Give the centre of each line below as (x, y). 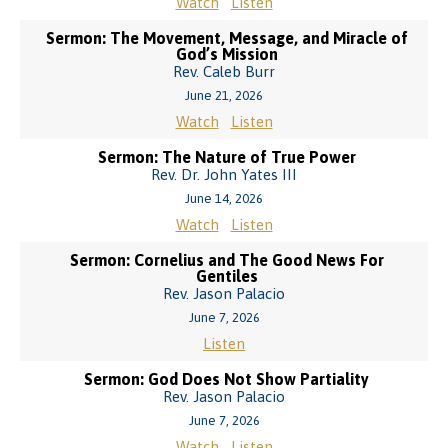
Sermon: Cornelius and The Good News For (226, 260)
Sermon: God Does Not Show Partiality (226, 379)
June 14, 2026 (224, 198)
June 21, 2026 (224, 95)
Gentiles (226, 276)
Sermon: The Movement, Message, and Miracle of (226, 38)
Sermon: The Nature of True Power (226, 157)
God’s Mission (226, 54)
